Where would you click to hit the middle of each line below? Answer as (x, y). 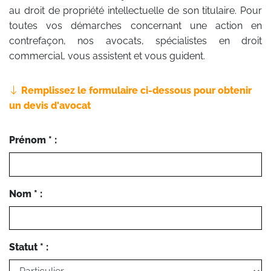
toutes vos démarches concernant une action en (135, 26)
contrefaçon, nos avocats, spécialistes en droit (135, 41)
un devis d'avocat (50, 106)
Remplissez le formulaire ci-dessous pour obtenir (135, 90)
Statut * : (29, 247)
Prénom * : (33, 140)
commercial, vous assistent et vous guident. (107, 56)
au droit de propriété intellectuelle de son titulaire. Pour (135, 11)
